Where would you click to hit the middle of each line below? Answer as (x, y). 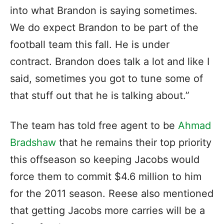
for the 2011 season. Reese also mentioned (112, 193)
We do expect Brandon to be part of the (104, 27)
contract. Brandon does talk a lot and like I (110, 61)
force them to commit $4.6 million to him (106, 176)
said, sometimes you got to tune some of (106, 78)
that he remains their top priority (134, 142)
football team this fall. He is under (90, 44)
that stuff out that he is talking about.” (100, 95)
